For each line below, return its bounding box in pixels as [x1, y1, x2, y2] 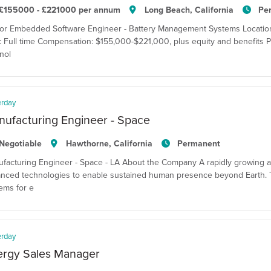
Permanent [177, 137, 220, 149]
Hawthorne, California [66, 137, 153, 149]
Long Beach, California [145, 4, 234, 16]
